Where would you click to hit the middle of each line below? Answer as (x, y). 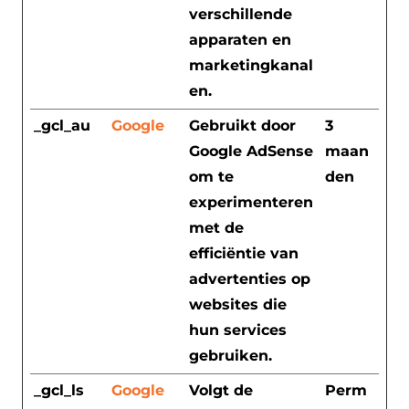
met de (216, 227)
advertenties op (250, 278)
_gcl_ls (59, 390)
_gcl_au (62, 125)
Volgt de (221, 390)
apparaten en (240, 39)
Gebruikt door (242, 125)
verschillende (241, 14)
